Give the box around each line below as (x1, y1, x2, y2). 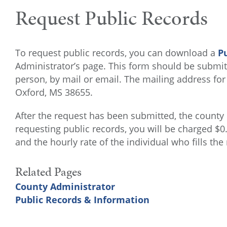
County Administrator (15, 180, 115, 193)
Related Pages (15, 163, 82, 180)
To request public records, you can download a (15, 47, 218, 59)
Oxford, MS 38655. (15, 86, 93, 98)
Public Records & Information (15, 194, 149, 206)
